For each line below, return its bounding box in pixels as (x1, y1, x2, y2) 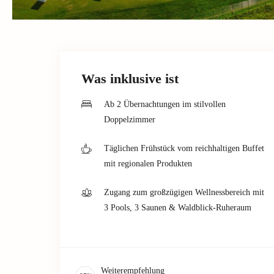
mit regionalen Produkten (104, 158, 192, 168)
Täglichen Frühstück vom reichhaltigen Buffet (104, 143, 264, 153)
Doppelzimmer (104, 114, 155, 124)
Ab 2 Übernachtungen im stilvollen (104, 99, 226, 109)
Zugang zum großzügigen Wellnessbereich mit (104, 187, 264, 197)
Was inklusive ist (81, 70, 179, 86)
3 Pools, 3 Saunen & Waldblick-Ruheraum (104, 202, 251, 212)
